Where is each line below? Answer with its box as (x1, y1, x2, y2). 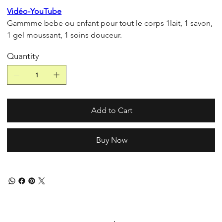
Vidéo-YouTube (7, 6, 62, 16)
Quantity (7, 51, 40, 61)
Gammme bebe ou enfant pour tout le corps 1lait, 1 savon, (7, 18, 213, 28)
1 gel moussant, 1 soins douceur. (7, 30, 122, 40)
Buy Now (96, 135, 127, 145)
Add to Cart (91, 106, 132, 115)
